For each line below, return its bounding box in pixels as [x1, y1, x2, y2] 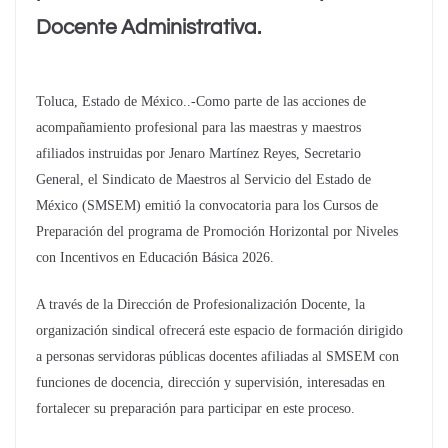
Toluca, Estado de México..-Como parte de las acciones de [36, 94, 366, 110]
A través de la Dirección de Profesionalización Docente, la [36, 297, 365, 313]
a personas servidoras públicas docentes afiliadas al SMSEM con [36, 349, 399, 365]
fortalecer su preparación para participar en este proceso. [36, 401, 355, 417]
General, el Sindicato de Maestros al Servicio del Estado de [36, 172, 371, 188]
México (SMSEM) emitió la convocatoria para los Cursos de [36, 198, 378, 214]
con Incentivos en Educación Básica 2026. [36, 250, 274, 266]
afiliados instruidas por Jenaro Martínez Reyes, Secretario [36, 146, 361, 162]
